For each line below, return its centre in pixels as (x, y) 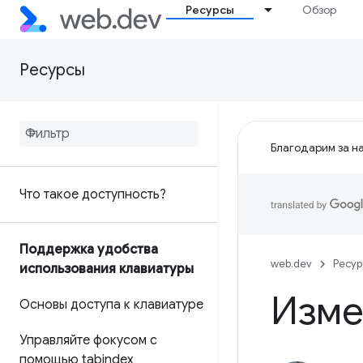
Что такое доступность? (93, 194)
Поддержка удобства (89, 250)
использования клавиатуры (107, 269)
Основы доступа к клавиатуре (111, 305)
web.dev (291, 264)
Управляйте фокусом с (88, 340)
